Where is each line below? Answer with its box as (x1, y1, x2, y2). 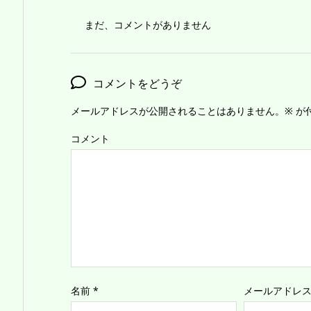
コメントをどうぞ (93, 76, 182, 92)
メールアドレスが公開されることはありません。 (71, 104, 285, 118)
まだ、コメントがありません (85, 18, 211, 32)
